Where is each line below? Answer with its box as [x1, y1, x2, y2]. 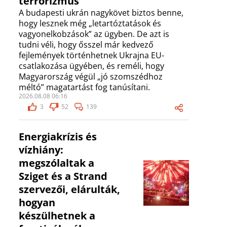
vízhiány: [19, 143, 63, 157]
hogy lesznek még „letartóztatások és [19, 18, 161, 29]
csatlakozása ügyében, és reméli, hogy [19, 60, 164, 72]
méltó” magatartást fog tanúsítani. [19, 82, 150, 93]
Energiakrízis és [19, 130, 97, 144]
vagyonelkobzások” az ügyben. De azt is [19, 28, 169, 40]
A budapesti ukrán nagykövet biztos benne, [19, 7, 183, 19]
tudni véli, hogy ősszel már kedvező [19, 39, 154, 51]
